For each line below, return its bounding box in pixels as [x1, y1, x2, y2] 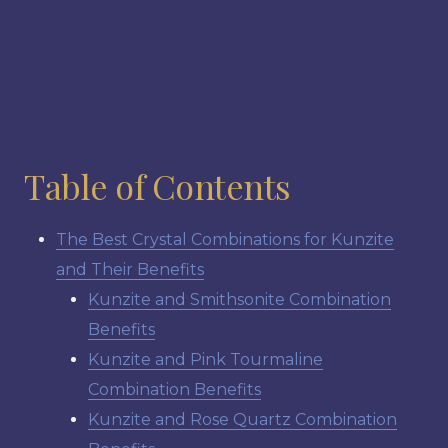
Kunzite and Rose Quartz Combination [88, 409, 397, 429]
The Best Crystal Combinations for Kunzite [56, 229, 394, 249]
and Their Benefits [56, 259, 204, 279]
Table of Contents [24, 162, 291, 209]
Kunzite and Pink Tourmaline [88, 349, 323, 369]
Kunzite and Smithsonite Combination [88, 289, 391, 309]
